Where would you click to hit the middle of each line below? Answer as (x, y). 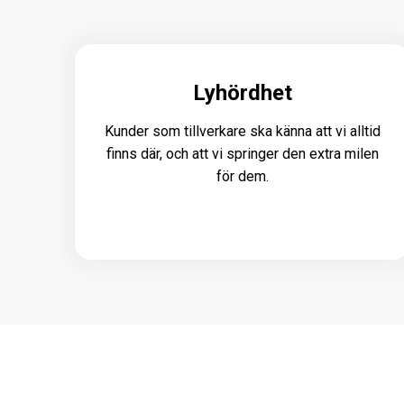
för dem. (242, 176)
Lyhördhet (242, 92)
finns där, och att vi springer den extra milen (242, 153)
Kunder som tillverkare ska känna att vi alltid (242, 131)
